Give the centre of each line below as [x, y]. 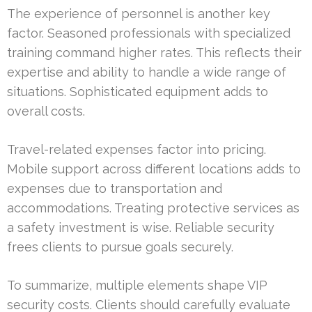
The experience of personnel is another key [139, 14]
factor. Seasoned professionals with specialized [149, 33]
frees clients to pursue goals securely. [120, 247]
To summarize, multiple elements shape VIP [137, 286]
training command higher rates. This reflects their [154, 53]
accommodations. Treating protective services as [153, 208]
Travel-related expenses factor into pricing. [136, 150]
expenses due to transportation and [115, 189]
